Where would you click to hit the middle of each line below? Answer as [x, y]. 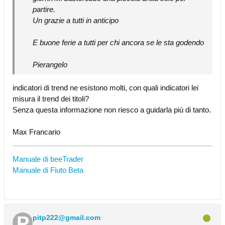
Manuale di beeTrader [48, 159]
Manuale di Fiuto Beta [48, 170]
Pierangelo [50, 65]
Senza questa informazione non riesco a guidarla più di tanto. [112, 110]
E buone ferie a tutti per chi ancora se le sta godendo [118, 42]
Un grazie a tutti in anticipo [76, 20]
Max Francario [36, 132]
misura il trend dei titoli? [51, 99]
